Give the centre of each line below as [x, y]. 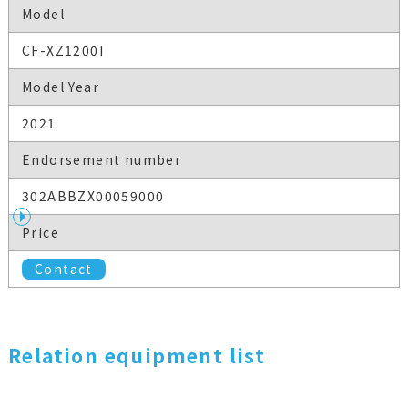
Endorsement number [102, 160]
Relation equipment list [137, 356]
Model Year [60, 87]
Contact [63, 269]
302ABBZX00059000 [93, 196]
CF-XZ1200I [62, 51]
